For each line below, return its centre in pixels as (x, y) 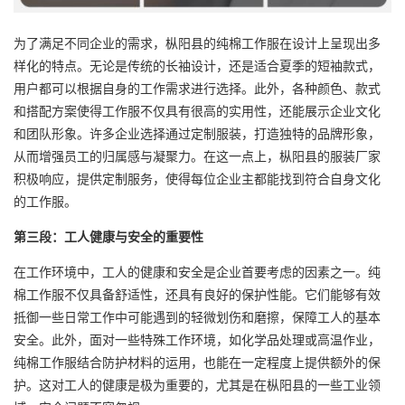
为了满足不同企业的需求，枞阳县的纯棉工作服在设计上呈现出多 (197, 43)
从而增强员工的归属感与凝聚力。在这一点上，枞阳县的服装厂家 (197, 156)
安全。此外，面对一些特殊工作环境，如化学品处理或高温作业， (197, 339)
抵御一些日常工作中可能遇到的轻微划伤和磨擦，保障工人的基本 (197, 317)
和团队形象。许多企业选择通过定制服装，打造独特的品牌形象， (197, 133)
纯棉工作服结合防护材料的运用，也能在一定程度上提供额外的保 (197, 362)
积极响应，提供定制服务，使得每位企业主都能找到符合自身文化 (197, 179)
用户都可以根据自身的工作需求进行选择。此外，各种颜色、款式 (197, 88)
